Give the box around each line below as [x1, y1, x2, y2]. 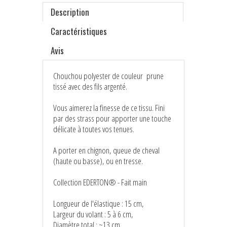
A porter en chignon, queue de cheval [53, 144, 160, 156]
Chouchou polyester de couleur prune [53, 69, 164, 82]
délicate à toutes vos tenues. [53, 123, 134, 135]
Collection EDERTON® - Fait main [53, 176, 147, 188]
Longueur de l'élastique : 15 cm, [53, 197, 144, 209]
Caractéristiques [51, 24, 107, 37]
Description [51, 5, 89, 18]
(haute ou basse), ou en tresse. [53, 155, 143, 167]
